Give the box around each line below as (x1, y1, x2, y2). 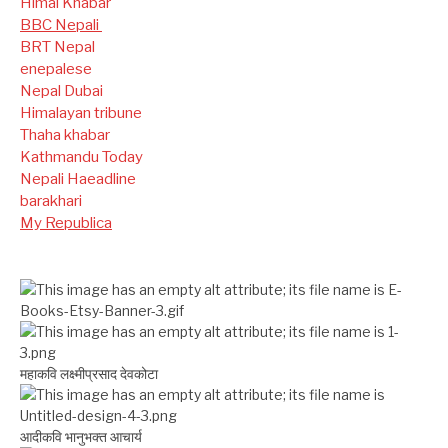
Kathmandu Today (20, 147, 143, 166)
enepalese (20, 59, 92, 78)
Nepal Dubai (20, 81, 103, 100)
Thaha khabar (20, 125, 110, 144)
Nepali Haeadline (20, 169, 136, 188)
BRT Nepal (20, 37, 95, 56)
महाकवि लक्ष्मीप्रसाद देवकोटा (20, 364, 158, 382)
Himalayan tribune (20, 103, 142, 122)
